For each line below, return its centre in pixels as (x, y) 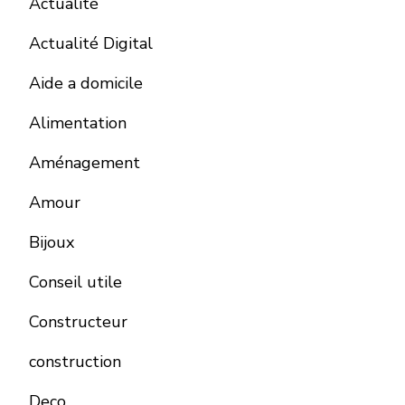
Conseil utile (75, 283)
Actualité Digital (91, 44)
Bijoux (52, 243)
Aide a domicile (86, 84)
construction (75, 362)
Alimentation (78, 123)
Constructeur (78, 322)
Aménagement (85, 163)
